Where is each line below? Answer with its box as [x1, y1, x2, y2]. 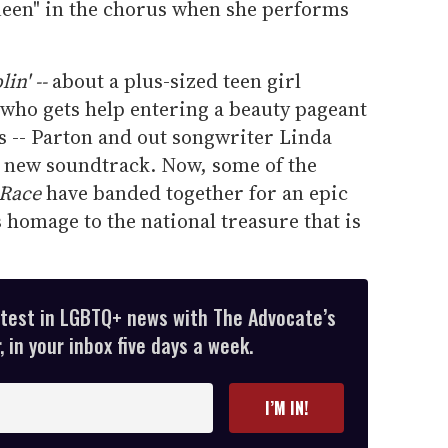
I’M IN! [265, 396, 308, 421]
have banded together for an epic [46, 179, 348, 208]
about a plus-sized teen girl [47, 67, 301, 96]
